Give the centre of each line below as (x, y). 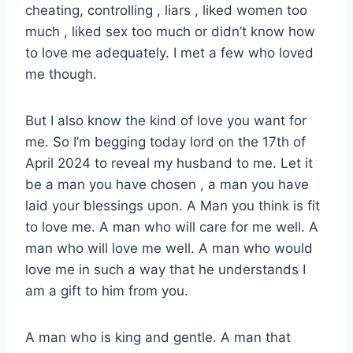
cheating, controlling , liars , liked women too (166, 10)
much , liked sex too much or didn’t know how (170, 31)
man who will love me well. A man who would (169, 248)
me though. (61, 74)
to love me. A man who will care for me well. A (172, 227)
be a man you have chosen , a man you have (167, 184)
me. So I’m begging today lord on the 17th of (165, 141)
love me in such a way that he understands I (165, 269)
